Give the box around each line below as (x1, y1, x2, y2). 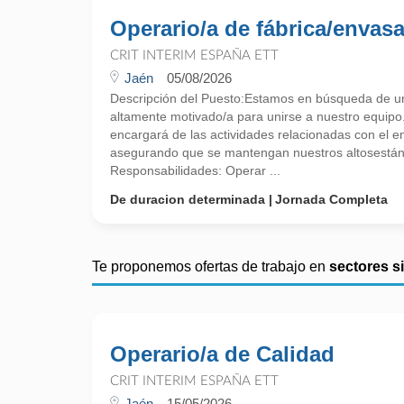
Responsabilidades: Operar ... (110, 163, 280, 178)
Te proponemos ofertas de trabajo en (92, 259, 329, 274)
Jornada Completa (275, 192, 388, 207)
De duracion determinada (110, 192, 265, 207)
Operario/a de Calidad (110, 342, 335, 366)
